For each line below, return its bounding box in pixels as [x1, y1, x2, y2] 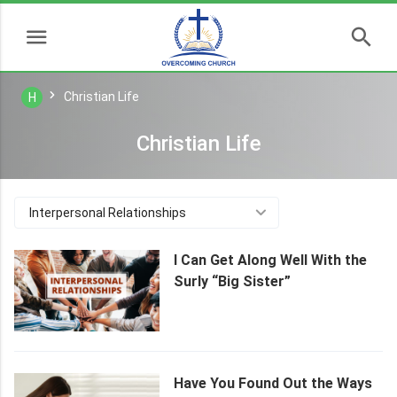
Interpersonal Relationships [29, 206, 186, 220]
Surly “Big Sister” [174, 273, 291, 290]
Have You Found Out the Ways [174, 375, 372, 393]
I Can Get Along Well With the [174, 252, 367, 269]
